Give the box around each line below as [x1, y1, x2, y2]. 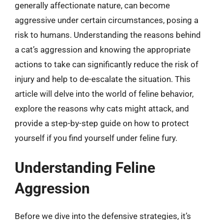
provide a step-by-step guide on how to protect [15, 118, 189, 128]
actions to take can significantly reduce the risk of [15, 59, 198, 69]
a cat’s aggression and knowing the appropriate [15, 44, 191, 55]
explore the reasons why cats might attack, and [15, 103, 189, 113]
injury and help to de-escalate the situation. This [15, 74, 191, 84]
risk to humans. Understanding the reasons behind [15, 29, 201, 40]
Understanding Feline [15, 159, 155, 176]
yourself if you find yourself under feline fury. [15, 133, 177, 143]
